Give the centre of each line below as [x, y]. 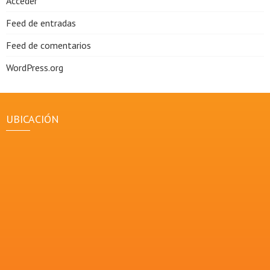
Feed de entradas [41, 23]
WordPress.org [35, 68]
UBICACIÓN [33, 119]
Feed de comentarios [49, 46]
